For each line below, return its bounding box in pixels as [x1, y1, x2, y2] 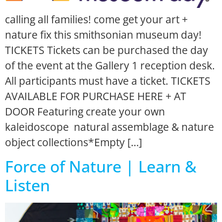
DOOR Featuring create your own [5, 104, 165, 118]
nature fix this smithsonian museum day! [5, 27, 202, 42]
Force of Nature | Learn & [5, 156, 196, 177]
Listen [5, 174, 50, 196]
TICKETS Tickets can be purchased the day [5, 43, 208, 57]
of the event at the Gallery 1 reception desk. [5, 58, 215, 72]
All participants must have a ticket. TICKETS [5, 73, 211, 88]
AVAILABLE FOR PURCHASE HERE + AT [5, 89, 186, 103]
